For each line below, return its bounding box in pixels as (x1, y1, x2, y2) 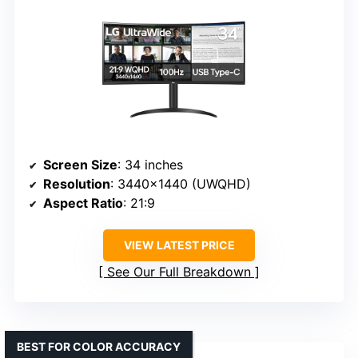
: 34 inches (117, 156, 183, 173)
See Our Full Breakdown (107, 263, 251, 280)
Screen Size (43, 156, 117, 173)
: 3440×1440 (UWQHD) (110, 175, 251, 192)
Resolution (43, 175, 110, 192)
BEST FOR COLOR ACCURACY (17, 339, 181, 353)
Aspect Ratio (43, 194, 123, 211)
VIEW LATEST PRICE (123, 237, 235, 252)
